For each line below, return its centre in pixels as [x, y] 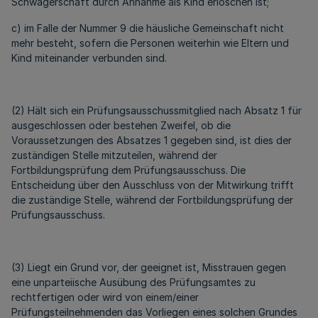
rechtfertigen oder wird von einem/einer [105, 297]
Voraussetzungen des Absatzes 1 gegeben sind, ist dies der [152, 140]
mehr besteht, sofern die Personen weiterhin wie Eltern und [150, 43]
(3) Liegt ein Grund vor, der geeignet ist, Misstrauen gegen [149, 267]
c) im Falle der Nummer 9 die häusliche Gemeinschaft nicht [148, 28]
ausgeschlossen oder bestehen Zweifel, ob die [121, 125]
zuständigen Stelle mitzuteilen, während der [114, 155]
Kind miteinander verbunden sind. [89, 58]
